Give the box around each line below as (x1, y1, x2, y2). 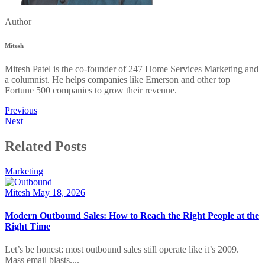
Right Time (5, 221, 50, 232)
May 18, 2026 (33, 187, 85, 198)
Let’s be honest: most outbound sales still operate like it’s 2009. (5, 244, 239, 255)
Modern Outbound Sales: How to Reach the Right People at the (5, 211, 259, 221)
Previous (5, 105, 37, 116)
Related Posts (5, 138, 86, 154)
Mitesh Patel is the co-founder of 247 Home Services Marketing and (5, 64, 258, 75)
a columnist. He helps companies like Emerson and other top (5, 75, 230, 85)
